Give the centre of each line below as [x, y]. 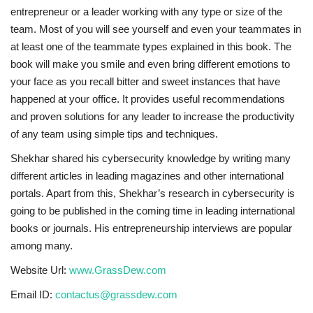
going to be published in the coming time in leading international [153, 211]
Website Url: [40, 270]
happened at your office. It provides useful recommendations [148, 99]
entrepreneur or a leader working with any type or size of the [146, 12]
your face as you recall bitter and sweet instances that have [145, 82]
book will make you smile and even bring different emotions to [150, 64]
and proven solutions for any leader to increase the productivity [153, 117]
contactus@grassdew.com [116, 295]
